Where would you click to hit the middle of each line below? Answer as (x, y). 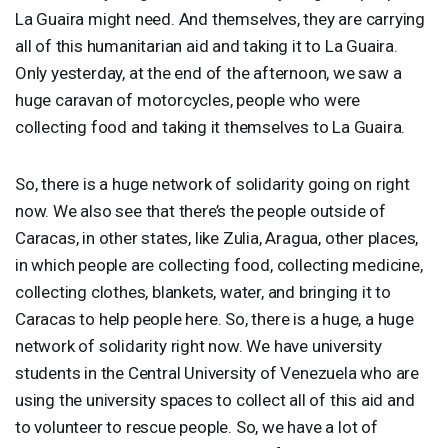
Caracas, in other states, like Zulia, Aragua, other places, (217, 237)
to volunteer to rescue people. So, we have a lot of (196, 426)
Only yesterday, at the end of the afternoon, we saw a (208, 72)
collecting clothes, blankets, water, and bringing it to (203, 291)
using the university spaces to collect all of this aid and (215, 399)
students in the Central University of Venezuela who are (217, 372)
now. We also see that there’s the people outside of (200, 210)
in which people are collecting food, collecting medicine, (219, 264)
